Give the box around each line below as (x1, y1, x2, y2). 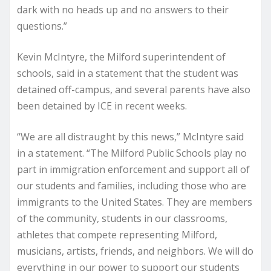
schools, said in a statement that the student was (17, 66, 238, 80)
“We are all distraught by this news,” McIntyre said (17, 129, 244, 143)
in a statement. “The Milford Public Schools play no (17, 146, 247, 160)
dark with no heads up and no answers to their (17, 2, 229, 16)
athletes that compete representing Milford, (17, 227, 217, 241)
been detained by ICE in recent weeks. (17, 99, 187, 113)
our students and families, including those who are (17, 178, 246, 192)
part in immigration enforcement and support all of (17, 162, 250, 176)
